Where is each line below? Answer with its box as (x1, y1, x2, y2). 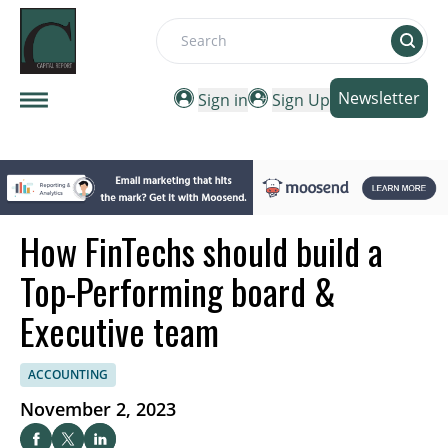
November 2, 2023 (20, 397, 176, 422)
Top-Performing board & (20, 264, 336, 318)
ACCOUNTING (28, 366, 108, 384)
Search (155, 40, 208, 63)
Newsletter (338, 87, 420, 110)
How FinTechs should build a (20, 224, 383, 278)
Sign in (198, 89, 248, 112)
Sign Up (272, 89, 330, 112)
